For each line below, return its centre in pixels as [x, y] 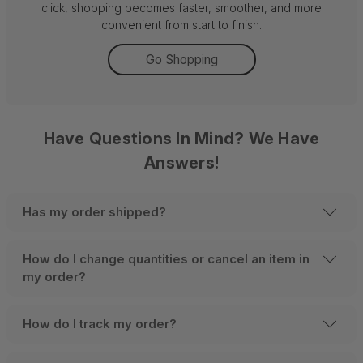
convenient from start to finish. [181, 25]
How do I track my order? [100, 324]
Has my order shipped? [94, 212]
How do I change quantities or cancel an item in [166, 259]
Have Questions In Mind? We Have [181, 139]
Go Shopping [181, 60]
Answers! [181, 163]
